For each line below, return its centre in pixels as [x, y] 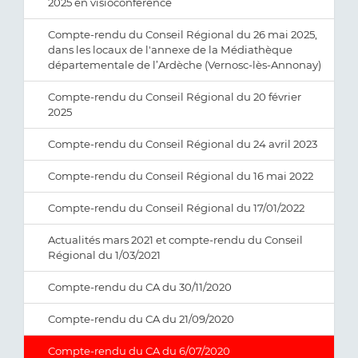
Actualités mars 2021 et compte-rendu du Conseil [175, 240]
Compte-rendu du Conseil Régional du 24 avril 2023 [183, 144]
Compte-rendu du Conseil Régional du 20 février [175, 97]
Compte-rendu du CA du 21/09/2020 [141, 319]
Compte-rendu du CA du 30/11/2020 [140, 287]
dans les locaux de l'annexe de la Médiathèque [170, 50]
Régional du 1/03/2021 [104, 255]
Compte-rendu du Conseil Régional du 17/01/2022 [176, 208]
